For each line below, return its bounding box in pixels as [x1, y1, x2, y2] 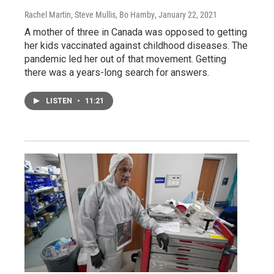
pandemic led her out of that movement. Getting [24, 53, 226, 65]
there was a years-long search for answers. [24, 66, 209, 78]
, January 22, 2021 [155, 9, 217, 20]
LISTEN [46, 96, 74, 105]
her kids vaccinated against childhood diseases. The [24, 39, 248, 51]
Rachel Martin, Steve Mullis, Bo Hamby [24, 9, 155, 20]
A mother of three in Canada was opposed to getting [24, 26, 247, 38]
